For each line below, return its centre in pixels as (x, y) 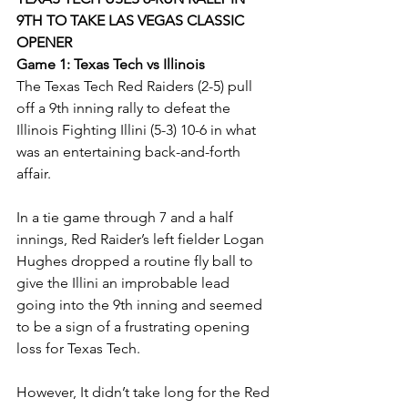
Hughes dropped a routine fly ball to (137, 261)
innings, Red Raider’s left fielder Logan (142, 240)
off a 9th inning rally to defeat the (125, 108)
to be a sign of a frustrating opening (135, 327)
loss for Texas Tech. (78, 349)
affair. (36, 174)
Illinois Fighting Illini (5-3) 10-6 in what (138, 130)
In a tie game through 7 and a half (127, 218)
